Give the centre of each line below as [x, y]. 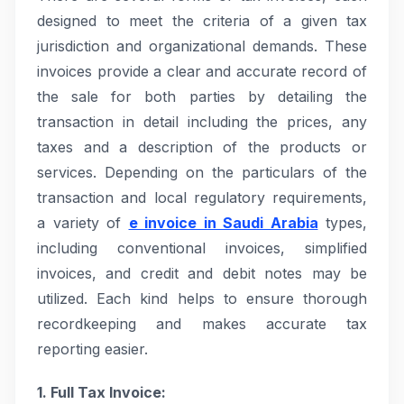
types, [342, 223]
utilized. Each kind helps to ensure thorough [202, 298]
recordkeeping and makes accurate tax [202, 324]
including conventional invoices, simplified [202, 248]
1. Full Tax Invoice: [101, 392]
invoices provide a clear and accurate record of [202, 71]
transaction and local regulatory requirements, [202, 197]
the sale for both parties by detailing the [202, 96]
